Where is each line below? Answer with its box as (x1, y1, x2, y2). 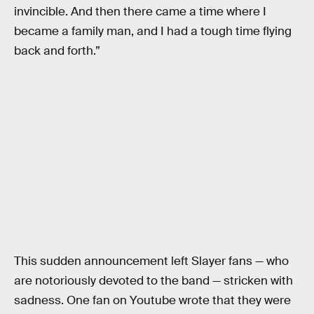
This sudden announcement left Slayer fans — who (14, 254, 289, 269)
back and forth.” (14, 43, 100, 58)
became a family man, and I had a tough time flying (14, 23, 292, 39)
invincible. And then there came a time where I (14, 4, 266, 19)
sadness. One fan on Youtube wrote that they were (14, 293, 291, 308)
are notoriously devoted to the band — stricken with (14, 273, 293, 289)
